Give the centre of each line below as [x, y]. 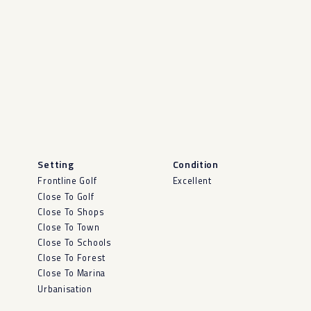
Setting [56, 165]
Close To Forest [72, 258]
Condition [195, 165]
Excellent [192, 181]
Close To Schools [75, 243]
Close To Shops [71, 212]
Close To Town [69, 227]
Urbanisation [65, 289]
